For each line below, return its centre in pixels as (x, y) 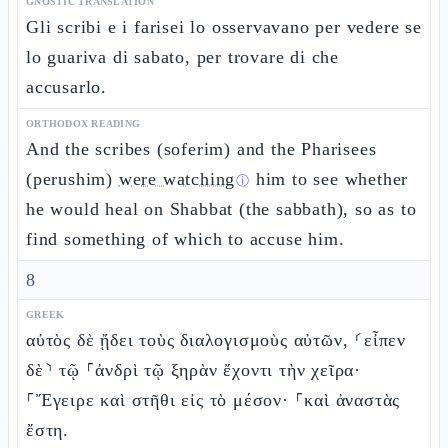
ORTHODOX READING (83, 123)
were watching (177, 179)
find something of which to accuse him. (185, 239)
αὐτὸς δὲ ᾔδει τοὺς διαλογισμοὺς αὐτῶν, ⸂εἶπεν (216, 340)
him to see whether (329, 179)
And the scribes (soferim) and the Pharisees (201, 149)
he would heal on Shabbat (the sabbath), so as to (221, 209)
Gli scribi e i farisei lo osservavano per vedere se (224, 27)
